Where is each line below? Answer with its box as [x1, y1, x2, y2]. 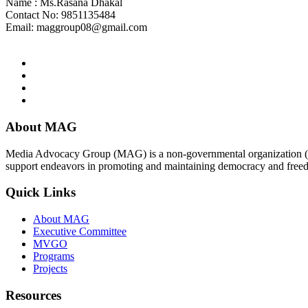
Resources [5, 287, 61, 302]
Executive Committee [33, 225, 126, 238]
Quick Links [5, 185, 76, 200]
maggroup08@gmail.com [36, 21, 147, 34]
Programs [33, 250, 74, 263]
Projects [33, 263, 67, 275]
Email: [5, 21, 36, 34]
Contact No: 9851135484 [5, 9, 115, 21]
